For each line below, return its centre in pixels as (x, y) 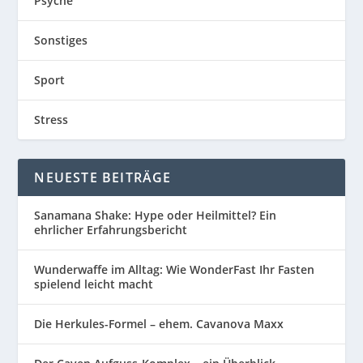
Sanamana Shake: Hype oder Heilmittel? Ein (156, 215)
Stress (51, 120)
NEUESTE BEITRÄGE (103, 177)
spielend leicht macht (94, 284)
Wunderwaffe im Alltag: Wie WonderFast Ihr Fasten (175, 269)
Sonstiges (61, 40)
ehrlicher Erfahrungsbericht (111, 230)
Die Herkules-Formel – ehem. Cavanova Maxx (159, 324)
